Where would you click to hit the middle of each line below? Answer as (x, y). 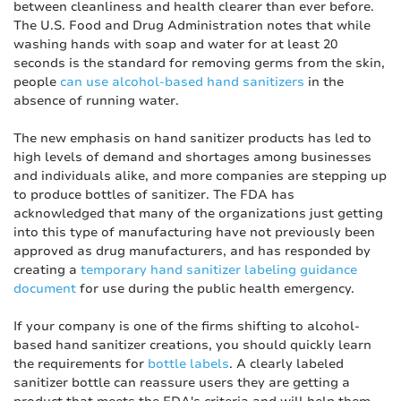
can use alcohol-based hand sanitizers (182, 82)
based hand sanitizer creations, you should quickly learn (192, 345)
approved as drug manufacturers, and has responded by (192, 251)
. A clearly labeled (286, 364)
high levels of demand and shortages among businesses (192, 157)
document (45, 289)
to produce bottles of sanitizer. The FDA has (154, 195)
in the (324, 82)
